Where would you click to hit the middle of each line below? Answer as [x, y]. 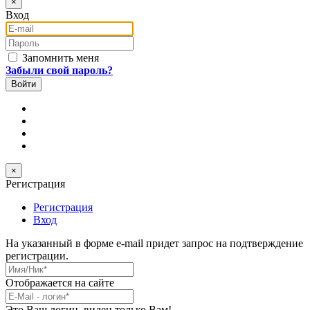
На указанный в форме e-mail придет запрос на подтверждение [154, 243]
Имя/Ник [26, 267]
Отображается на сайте [60, 282]
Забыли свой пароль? [59, 70]
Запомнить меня [59, 57]
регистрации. [37, 255]
